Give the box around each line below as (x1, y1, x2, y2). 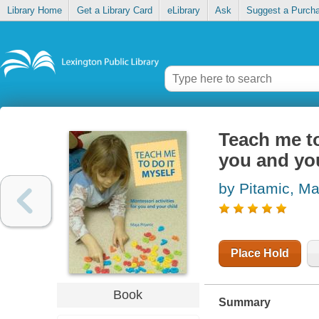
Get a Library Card (76, 5, 152, 16)
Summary (218, 296, 271, 309)
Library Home (6, 5, 62, 16)
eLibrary (167, 5, 200, 16)
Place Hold (230, 247, 289, 260)
